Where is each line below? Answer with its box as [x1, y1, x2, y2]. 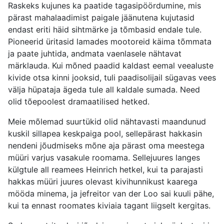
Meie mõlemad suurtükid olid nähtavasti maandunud [8, 116, 206, 127]
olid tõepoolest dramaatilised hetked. [8, 96, 149, 107]
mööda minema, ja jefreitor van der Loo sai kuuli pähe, [8, 188, 214, 199]
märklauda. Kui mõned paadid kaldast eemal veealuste [8, 60, 213, 71]
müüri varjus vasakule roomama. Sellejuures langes [8, 152, 200, 163]
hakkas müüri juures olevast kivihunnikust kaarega [8, 176, 197, 187]
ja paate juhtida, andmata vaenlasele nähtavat [8, 48, 181, 59]
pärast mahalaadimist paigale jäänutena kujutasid [8, 12, 194, 23]
